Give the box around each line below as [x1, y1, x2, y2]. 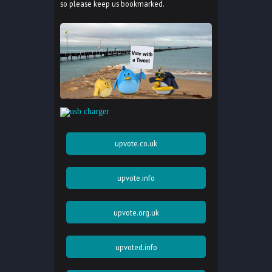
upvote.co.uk [115, 138, 157, 149]
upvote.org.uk [113, 207, 159, 217]
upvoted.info [115, 242, 157, 252]
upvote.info [117, 173, 155, 183]
